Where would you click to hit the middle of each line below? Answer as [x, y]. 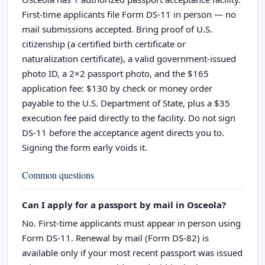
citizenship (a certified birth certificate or [104, 43]
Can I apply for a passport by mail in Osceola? [124, 204]
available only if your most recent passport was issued [132, 252]
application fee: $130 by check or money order [117, 88]
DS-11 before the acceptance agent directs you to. [123, 132]
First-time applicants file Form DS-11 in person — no [129, 14]
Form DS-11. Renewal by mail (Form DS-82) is [115, 237]
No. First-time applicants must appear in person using [131, 223]
